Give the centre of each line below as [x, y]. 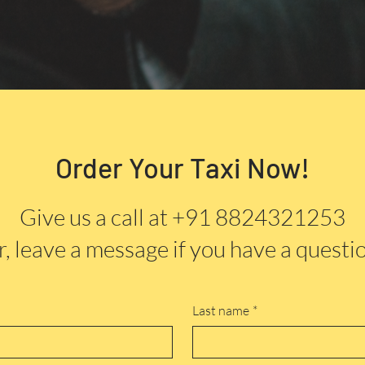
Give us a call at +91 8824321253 [182, 217]
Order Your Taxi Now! [182, 167]
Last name [220, 310]
